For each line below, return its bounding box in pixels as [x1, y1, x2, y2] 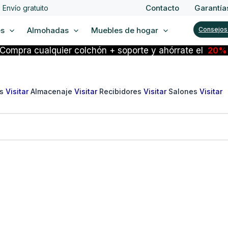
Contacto [146, 3, 179, 13]
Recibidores [99, 87, 144, 96]
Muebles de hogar [91, 25, 158, 35]
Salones [168, 87, 199, 96]
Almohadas [27, 25, 69, 35]
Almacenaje [31, 87, 74, 96]
